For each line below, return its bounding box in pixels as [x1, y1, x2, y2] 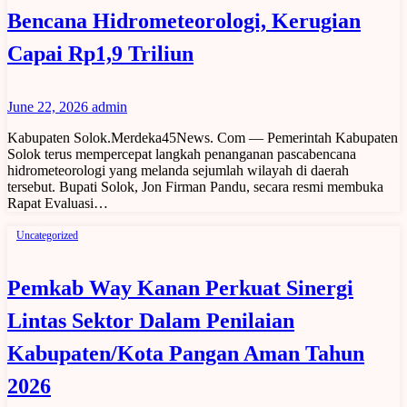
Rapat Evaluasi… [7, 195, 108, 212]
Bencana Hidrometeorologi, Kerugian [7, 9, 361, 34]
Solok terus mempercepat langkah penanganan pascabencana [7, 146, 356, 163]
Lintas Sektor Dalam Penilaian [7, 309, 294, 333]
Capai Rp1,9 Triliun [7, 42, 194, 66]
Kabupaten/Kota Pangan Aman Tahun [7, 342, 364, 366]
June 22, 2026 [7, 99, 92, 115]
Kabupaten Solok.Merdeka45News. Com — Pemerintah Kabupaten [7, 130, 398, 146]
